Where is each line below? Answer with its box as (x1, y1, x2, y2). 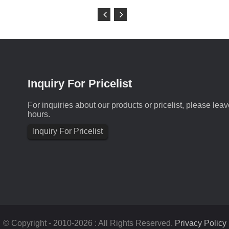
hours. (28, 110, 50, 119)
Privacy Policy (174, 219, 226, 227)
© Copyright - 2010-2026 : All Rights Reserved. (3, 219, 175, 227)
